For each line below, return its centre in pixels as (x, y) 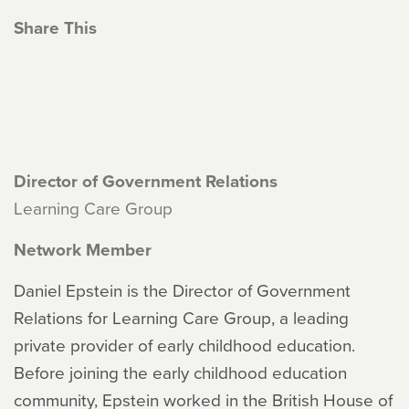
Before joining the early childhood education (180, 372)
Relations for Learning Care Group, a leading (181, 317)
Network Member (83, 249)
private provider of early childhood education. (184, 345)
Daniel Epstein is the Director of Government (182, 290)
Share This (55, 27)
